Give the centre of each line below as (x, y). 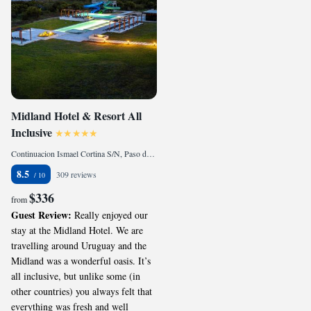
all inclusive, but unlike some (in (76, 276)
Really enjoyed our (111, 215)
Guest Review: (43, 215)
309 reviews (76, 174)
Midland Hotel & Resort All (76, 116)
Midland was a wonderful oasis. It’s (81, 261)
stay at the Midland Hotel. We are (77, 230)
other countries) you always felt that (82, 291)
